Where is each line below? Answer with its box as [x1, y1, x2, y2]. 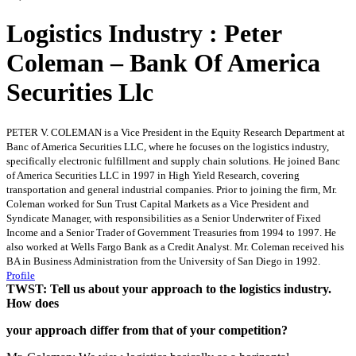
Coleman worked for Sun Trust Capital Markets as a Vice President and [6, 197, 309, 210]
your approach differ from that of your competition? [6, 323, 288, 337]
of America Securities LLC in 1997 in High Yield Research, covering [6, 168, 300, 181]
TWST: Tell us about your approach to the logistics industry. [6, 281, 331, 296]
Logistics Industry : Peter [6, 19, 281, 48]
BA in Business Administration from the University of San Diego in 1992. [6, 254, 320, 267]
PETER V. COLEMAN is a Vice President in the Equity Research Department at [6, 126, 345, 138]
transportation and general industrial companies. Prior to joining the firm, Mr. [6, 183, 337, 195]
